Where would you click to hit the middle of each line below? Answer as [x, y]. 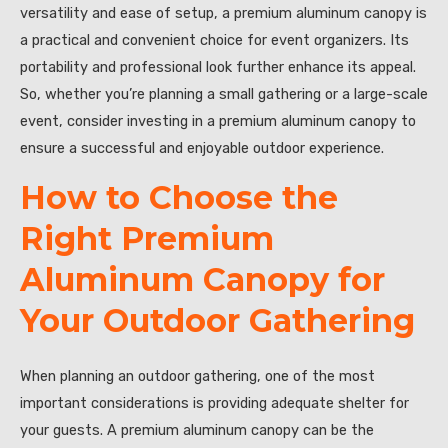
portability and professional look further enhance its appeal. [218, 67]
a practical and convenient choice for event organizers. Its [214, 40]
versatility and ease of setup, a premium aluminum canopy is [223, 13]
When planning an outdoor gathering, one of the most [197, 376]
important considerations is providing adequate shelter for [214, 403]
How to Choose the [179, 197]
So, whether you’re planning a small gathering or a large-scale [224, 94]
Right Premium [147, 238]
